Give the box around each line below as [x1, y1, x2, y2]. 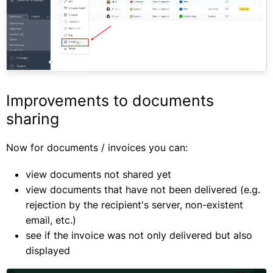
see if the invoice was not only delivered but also [26, 229, 252, 242]
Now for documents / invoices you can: [6, 141, 188, 154]
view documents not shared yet [26, 168, 171, 181]
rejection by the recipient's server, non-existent [26, 199, 243, 211]
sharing [6, 110, 63, 129]
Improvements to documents [6, 91, 214, 110]
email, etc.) [26, 214, 76, 227]
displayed [26, 244, 70, 257]
